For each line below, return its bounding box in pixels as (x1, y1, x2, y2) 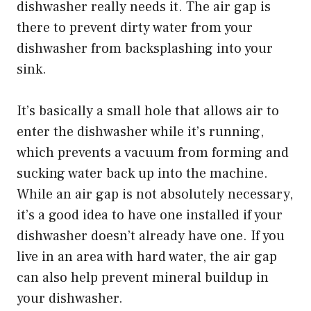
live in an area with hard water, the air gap (17, 247, 277, 266)
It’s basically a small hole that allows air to (17, 101, 279, 120)
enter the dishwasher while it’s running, (17, 122, 264, 141)
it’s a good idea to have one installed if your (17, 205, 283, 224)
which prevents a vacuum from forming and (17, 143, 289, 162)
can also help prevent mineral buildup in (17, 268, 269, 287)
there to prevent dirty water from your (17, 18, 253, 37)
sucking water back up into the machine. (17, 164, 268, 183)
